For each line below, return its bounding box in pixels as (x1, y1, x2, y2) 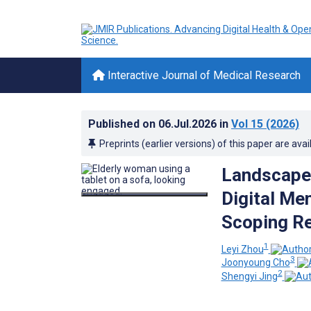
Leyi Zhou (221, 243, 264, 255)
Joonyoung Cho (221, 257, 290, 269)
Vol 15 (231, 117, 263, 131)
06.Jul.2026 (158, 117, 219, 131)
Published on (88, 117, 158, 131)
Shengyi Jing (221, 270, 278, 282)
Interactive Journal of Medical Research (105, 69, 301, 82)
